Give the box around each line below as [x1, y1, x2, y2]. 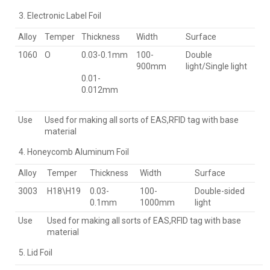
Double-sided [195, 186, 245, 196]
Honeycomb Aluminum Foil [27, 146, 129, 157]
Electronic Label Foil [27, 10, 101, 20]
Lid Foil [27, 247, 52, 257]
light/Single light [186, 61, 247, 71]
